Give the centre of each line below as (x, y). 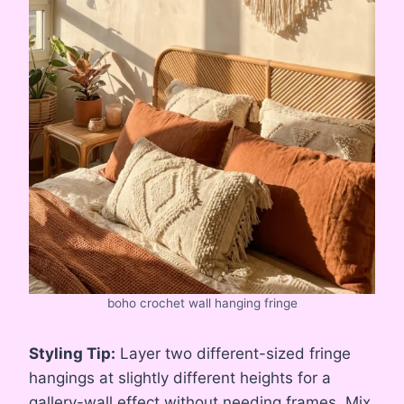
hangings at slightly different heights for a (180, 377)
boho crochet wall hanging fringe (202, 303)
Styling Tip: (72, 353)
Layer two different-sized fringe (233, 353)
